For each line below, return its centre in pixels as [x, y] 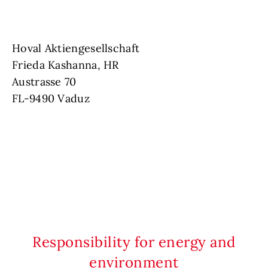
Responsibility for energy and [134, 242]
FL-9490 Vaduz [51, 99]
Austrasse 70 [44, 82]
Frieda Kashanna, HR [67, 65]
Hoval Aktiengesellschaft [76, 48]
